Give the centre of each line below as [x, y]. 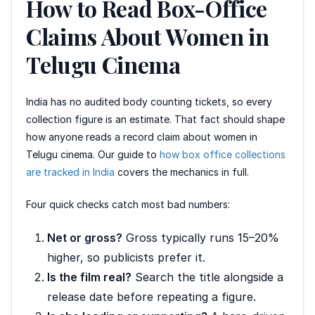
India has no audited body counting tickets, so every [149, 101]
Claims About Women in [148, 36]
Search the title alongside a [207, 277]
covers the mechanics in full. [182, 172]
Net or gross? [85, 237]
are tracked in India [70, 172]
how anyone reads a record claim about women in [142, 136]
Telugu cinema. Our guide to [93, 154]
